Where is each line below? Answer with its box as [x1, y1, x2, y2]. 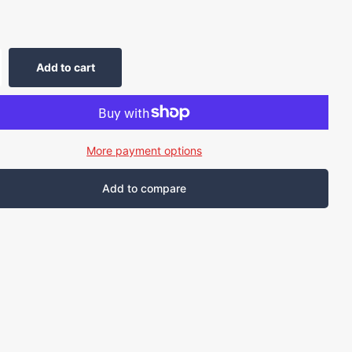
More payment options [86, 144, 203, 158]
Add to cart [35, 60, 95, 75]
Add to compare [102, 181, 187, 196]
